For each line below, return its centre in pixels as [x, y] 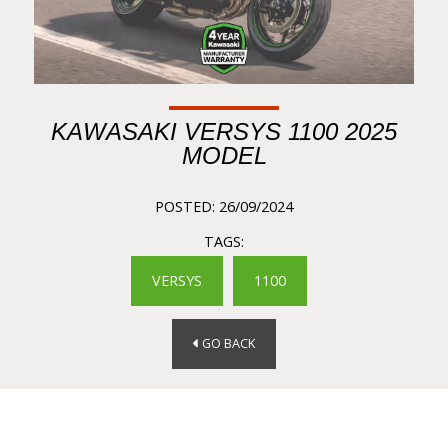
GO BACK [227, 344]
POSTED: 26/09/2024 [224, 206]
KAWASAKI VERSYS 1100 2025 [224, 131]
